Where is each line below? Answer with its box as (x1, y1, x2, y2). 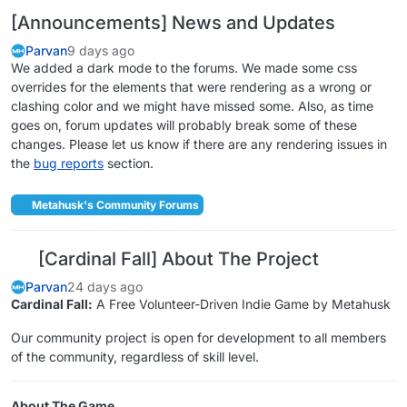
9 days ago (67, 43, 134, 59)
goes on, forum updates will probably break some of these (11, 117, 357, 134)
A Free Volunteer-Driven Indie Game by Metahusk (93, 295, 391, 312)
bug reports (34, 155, 104, 172)
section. (104, 155, 154, 172)
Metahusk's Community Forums (29, 197, 199, 212)
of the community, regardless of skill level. (11, 348, 259, 364)
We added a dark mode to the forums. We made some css (11, 60, 357, 76)
